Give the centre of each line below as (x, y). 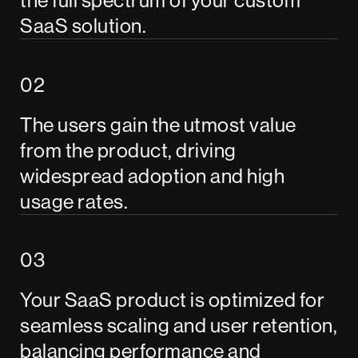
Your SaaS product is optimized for (173, 300)
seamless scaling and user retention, (179, 326)
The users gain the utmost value (158, 124)
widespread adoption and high (153, 175)
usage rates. (74, 201)
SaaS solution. (84, 25)
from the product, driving (128, 150)
